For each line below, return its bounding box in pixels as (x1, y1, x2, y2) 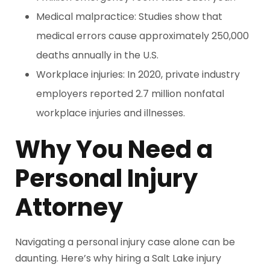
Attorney (15, 190, 123, 224)
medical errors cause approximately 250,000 (36, 29, 249, 43)
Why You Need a (15, 133, 213, 166)
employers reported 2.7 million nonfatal (36, 87, 224, 101)
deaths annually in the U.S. (36, 48, 159, 62)
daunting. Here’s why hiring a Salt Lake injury (15, 251, 221, 265)
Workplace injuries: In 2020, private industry (36, 67, 240, 81)
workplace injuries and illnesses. (36, 106, 185, 120)
